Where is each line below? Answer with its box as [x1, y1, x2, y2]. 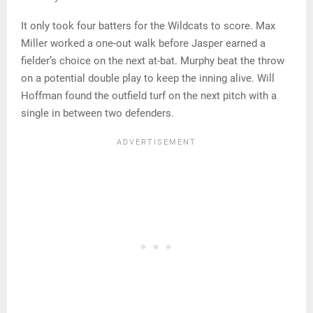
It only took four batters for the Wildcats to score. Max [21, 20, 275, 33]
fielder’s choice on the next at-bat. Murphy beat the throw [21, 54, 284, 68]
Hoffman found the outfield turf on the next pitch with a [21, 89, 277, 103]
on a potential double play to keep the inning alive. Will [21, 72, 275, 85]
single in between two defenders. [21, 107, 174, 120]
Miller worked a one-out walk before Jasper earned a [21, 37, 265, 50]
